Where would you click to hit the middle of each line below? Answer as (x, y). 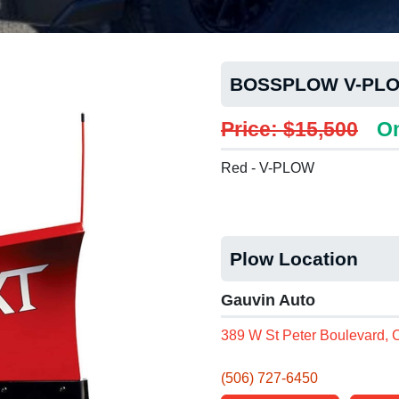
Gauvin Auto (268, 300)
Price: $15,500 (289, 129)
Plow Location (294, 259)
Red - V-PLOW (268, 168)
